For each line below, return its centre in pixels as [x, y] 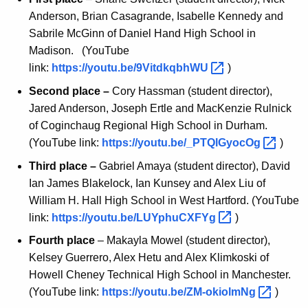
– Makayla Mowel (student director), [183, 241]
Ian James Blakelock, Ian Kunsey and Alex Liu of [147, 183]
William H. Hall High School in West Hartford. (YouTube [164, 200]
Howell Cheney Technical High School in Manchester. [161, 275]
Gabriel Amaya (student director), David [193, 166]
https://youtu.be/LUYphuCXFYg [135, 217]
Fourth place [62, 241]
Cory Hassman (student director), [191, 91]
